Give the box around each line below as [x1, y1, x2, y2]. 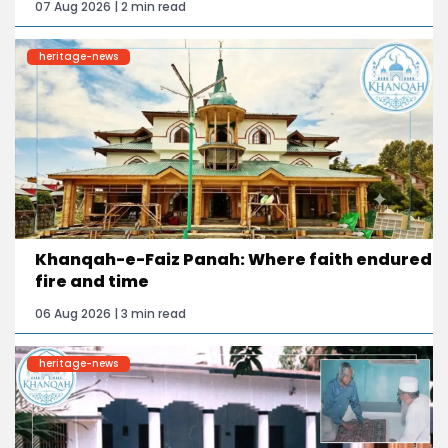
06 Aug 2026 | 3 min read [35, 304, 186, 322]
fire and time [35, 269, 149, 293]
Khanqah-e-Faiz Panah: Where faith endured [35, 247, 432, 271]
